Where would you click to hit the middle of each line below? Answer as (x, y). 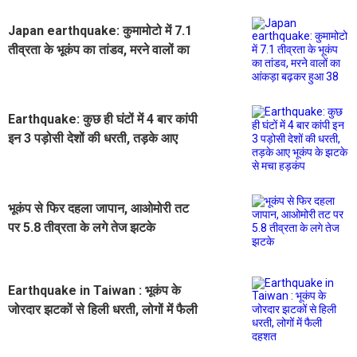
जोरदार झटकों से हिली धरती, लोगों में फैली (103, 309)
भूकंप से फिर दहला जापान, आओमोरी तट (98, 208)
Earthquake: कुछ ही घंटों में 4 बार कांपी (103, 119)
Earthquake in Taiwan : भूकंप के (94, 290)
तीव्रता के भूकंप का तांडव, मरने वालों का (99, 49)
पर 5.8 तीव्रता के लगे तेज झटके (82, 227)
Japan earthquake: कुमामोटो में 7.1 (100, 30)
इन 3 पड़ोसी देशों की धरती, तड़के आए (93, 138)
